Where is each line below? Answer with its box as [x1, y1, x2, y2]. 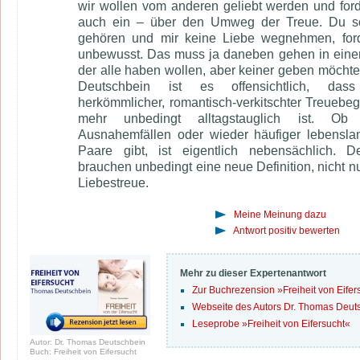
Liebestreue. [78, 175, 149, 190]
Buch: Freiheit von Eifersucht [30, 347, 137, 356]
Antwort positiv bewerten [233, 225, 340, 236]
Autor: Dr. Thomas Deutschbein [30, 337, 145, 346]
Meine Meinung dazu [234, 209, 326, 220]
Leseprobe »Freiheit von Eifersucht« [192, 318, 350, 329]
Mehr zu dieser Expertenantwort [180, 268, 326, 279]
